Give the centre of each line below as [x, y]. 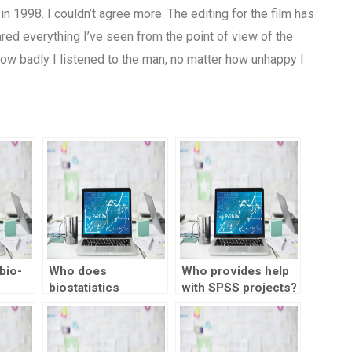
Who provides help [235, 271]
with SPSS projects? [239, 288]
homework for [89, 304]
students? [77, 321]
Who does [77, 271]
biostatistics [84, 288]
